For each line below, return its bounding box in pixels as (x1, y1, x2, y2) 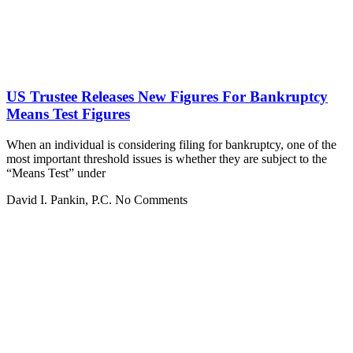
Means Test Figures (6, 105, 130, 122)
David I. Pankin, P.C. (6, 192, 115, 206)
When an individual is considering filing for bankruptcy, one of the (6, 137, 336, 151)
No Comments (115, 192, 188, 206)
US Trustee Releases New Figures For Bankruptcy (6, 87, 328, 105)
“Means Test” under (6, 165, 106, 180)
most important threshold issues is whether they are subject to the (6, 151, 327, 165)
